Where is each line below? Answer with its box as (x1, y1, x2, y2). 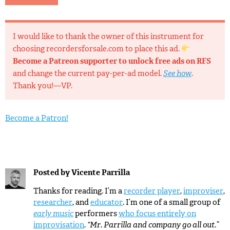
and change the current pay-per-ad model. (13, 68, 163, 79)
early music (33, 208, 73, 219)
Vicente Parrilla (71, 167, 130, 178)
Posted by (33, 167, 71, 178)
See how (163, 68, 191, 79)
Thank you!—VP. (13, 80, 72, 91)
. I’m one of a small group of (123, 197, 220, 207)
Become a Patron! (5, 112, 68, 123)
